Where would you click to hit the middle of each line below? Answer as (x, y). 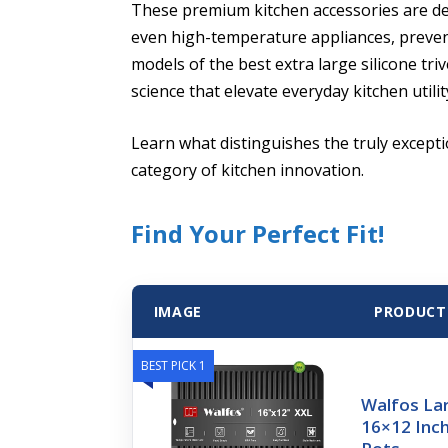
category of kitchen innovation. (248, 169)
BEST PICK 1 (173, 366)
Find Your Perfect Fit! (258, 234)
